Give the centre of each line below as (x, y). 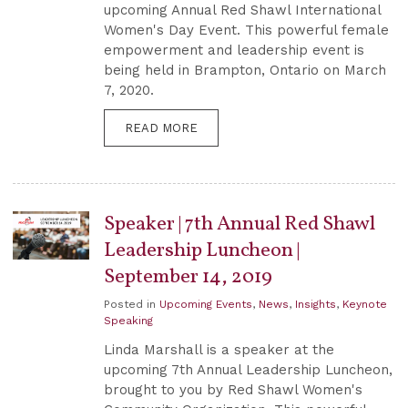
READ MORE (161, 128)
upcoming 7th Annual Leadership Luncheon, (248, 369)
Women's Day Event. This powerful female (246, 31)
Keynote (365, 304)
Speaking (128, 320)
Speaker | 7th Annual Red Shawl (240, 225)
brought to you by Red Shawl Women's (233, 389)
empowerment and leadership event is (234, 51)
